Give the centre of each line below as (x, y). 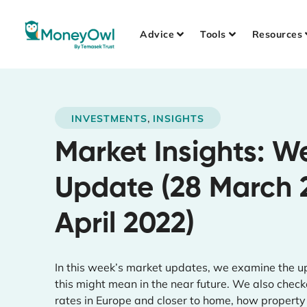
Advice (157, 34)
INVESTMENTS (109, 119)
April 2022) (125, 225)
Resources (277, 34)
